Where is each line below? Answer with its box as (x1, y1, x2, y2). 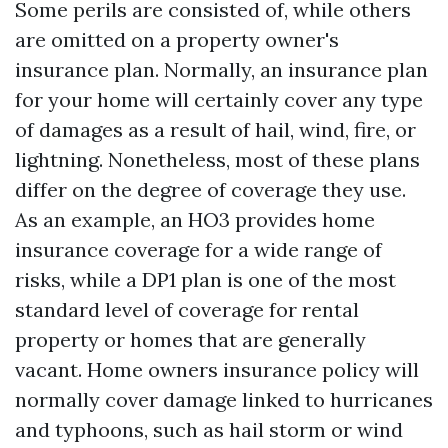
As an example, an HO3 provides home (15, 206, 375, 232)
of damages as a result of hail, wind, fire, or (15, 116, 416, 142)
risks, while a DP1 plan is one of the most (15, 266, 396, 292)
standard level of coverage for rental (15, 296, 359, 322)
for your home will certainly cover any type (15, 86, 423, 112)
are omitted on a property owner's (15, 26, 339, 52)
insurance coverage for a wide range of (15, 236, 382, 262)
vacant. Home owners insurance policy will (15, 356, 419, 382)
